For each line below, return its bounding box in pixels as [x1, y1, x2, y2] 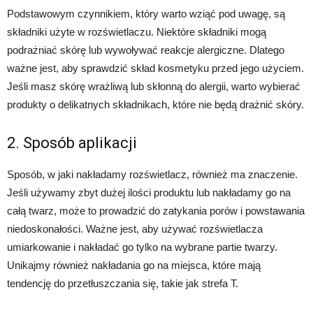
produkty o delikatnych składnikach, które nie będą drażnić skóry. [7, 99, 304, 111]
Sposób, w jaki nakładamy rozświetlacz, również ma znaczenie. [7, 168, 298, 181]
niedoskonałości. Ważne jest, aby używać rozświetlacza [7, 223, 263, 235]
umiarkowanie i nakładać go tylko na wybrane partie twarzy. [7, 241, 277, 254]
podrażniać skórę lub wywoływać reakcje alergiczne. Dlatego [7, 44, 284, 57]
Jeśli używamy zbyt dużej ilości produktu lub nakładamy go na [7, 187, 291, 199]
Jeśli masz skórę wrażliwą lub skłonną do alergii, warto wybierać [7, 80, 300, 93]
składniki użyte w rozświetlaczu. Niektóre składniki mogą [7, 26, 266, 38]
